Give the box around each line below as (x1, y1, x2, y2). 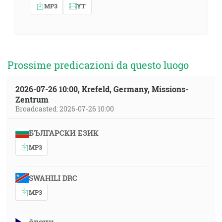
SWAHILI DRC (28, 173, 77, 183)
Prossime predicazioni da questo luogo (7, 58, 189, 71)
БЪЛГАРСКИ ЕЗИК (28, 128, 99, 138)
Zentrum (15, 94, 49, 105)
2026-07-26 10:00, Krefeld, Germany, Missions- (15, 84, 188, 94)
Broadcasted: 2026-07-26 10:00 (15, 104, 114, 113)
